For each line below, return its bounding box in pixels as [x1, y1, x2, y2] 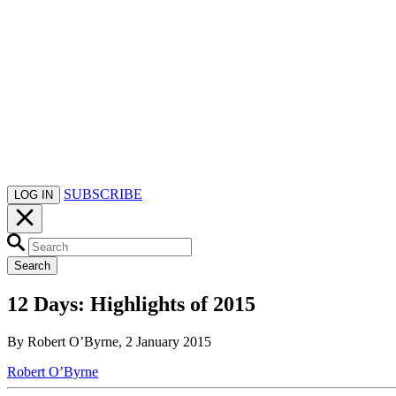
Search [14, 259, 50, 273]
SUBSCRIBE [64, 187, 142, 202]
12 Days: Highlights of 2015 [7, 293, 255, 316]
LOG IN [14, 188, 53, 202]
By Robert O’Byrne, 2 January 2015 [7, 334, 211, 350]
